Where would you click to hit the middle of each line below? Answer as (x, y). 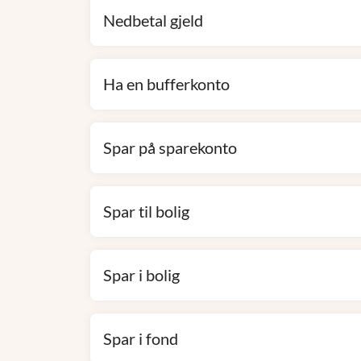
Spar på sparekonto (170, 147)
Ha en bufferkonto (166, 84)
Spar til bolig (146, 211)
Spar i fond (141, 338)
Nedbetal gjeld (153, 20)
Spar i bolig (141, 275)
